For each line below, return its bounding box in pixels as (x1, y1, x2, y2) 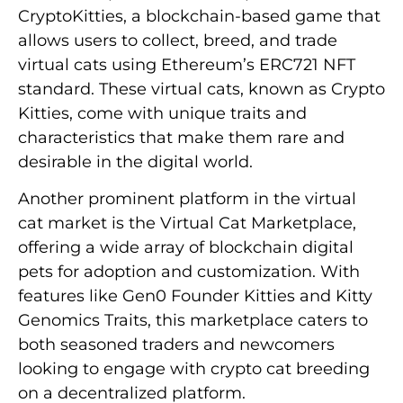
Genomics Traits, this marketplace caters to (18, 309, 368, 330)
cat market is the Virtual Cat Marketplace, (18, 212, 356, 233)
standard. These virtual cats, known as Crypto (18, 78, 385, 99)
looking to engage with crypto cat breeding (18, 358, 370, 379)
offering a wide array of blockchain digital (18, 237, 354, 257)
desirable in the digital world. (18, 151, 253, 172)
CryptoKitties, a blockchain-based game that (18, 5, 381, 26)
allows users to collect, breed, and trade (18, 30, 337, 50)
